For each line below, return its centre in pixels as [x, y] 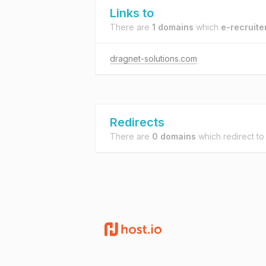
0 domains [174, 136]
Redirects [137, 122]
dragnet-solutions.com [153, 58]
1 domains [173, 27]
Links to [132, 13]
